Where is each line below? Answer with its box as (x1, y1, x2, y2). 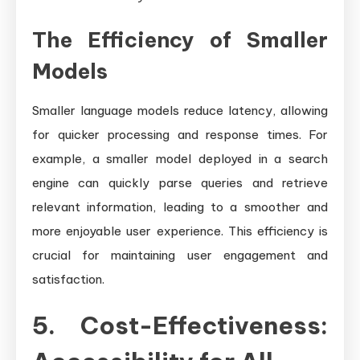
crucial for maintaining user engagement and (32, 247, 328, 263)
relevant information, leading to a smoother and (32, 198, 328, 215)
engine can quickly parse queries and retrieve (32, 174, 328, 190)
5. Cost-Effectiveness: (32, 309, 328, 341)
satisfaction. (32, 271, 104, 287)
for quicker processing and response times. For (32, 126, 328, 142)
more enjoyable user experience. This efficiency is (32, 223, 328, 239)
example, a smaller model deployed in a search (32, 150, 328, 166)
